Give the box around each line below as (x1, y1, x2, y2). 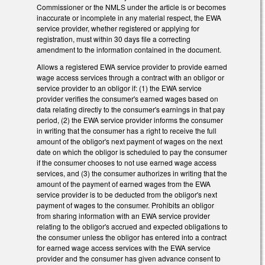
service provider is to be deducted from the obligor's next (37, 189, 217, 199)
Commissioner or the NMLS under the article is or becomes (37, 2, 226, 12)
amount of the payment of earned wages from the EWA (37, 178, 211, 189)
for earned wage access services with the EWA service (37, 242, 211, 253)
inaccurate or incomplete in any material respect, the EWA (37, 12, 221, 23)
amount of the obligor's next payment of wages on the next (37, 135, 222, 146)
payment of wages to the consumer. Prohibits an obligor (37, 199, 214, 210)
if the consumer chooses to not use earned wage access (37, 157, 216, 167)
